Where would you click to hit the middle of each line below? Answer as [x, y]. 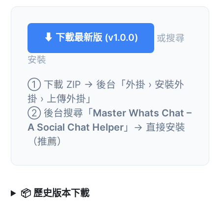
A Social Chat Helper [76, 127]
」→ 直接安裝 [154, 127]
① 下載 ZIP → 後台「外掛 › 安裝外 [106, 84]
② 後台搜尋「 [60, 113]
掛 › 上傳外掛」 [62, 98]
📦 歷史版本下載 [55, 193]
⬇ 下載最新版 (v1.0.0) [91, 38]
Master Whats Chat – [142, 113]
